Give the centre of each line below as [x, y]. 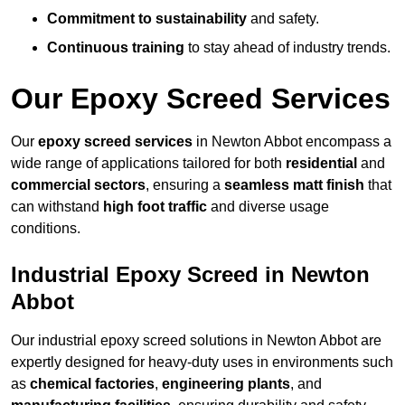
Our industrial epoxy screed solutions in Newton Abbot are [196, 341]
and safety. [283, 19]
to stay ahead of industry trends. [287, 48]
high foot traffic [155, 207]
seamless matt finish [294, 185]
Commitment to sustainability [147, 19]
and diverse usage [268, 207]
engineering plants [226, 384]
